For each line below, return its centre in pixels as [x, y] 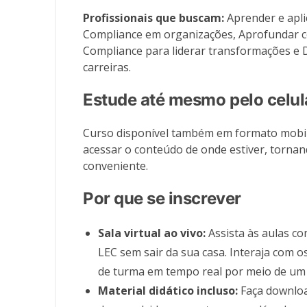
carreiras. [107, 67]
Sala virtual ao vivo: [153, 233]
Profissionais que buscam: [154, 18]
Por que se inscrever [162, 199]
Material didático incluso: [170, 291]
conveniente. [116, 166]
